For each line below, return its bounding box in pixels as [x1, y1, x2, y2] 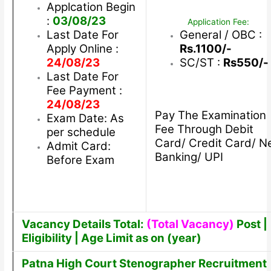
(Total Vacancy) [146, 217, 234, 231]
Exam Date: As [46, 111, 124, 125]
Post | [236, 217, 267, 231]
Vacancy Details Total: [21, 217, 144, 231]
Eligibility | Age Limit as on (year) [21, 230, 201, 245]
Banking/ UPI [154, 150, 223, 165]
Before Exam [46, 152, 114, 167]
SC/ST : [179, 55, 223, 70]
